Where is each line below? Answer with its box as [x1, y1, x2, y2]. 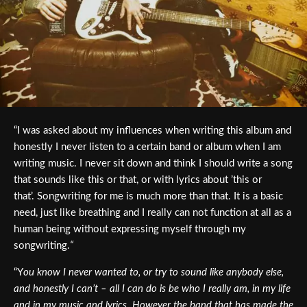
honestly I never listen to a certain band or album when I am [14, 142, 281, 153]
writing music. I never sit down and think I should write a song [14, 158, 293, 169]
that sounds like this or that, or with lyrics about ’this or [14, 175, 262, 186]
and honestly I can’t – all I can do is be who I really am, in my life [14, 284, 291, 295]
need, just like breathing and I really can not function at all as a [14, 208, 291, 219]
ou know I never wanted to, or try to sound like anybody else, [23, 267, 284, 278]
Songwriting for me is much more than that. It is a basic [37, 191, 283, 202]
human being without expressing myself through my [14, 224, 246, 235]
